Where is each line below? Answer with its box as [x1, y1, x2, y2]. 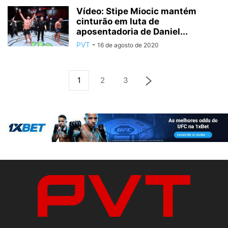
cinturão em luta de [76, 16, 159, 27]
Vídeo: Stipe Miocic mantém [76, 6, 196, 17]
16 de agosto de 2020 [97, 41, 159, 49]
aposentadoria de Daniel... [76, 26, 188, 37]
